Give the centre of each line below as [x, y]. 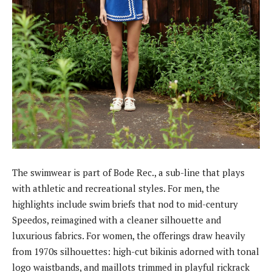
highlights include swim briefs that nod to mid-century [125, 204]
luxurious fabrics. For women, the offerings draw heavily [129, 235]
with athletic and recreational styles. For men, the [116, 188]
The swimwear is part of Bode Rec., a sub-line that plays [128, 172]
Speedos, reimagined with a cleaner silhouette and [117, 219]
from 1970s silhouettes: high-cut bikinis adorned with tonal [136, 251]
